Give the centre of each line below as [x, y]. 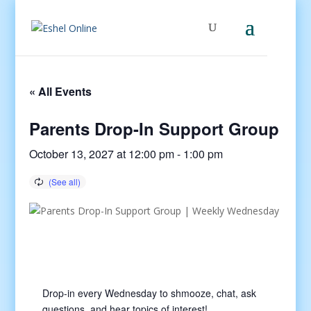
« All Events [61, 91]
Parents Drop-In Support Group [154, 128]
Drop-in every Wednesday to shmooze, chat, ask [149, 293]
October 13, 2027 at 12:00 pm [102, 154]
